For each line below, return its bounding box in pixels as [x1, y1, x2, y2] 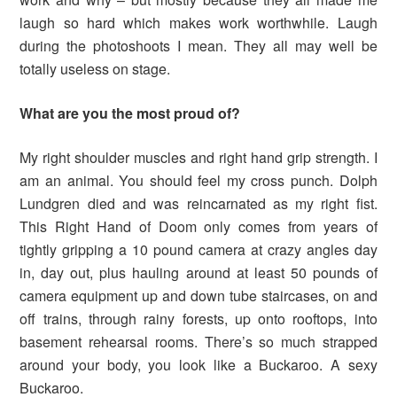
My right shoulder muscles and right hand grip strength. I [19, 146, 378, 167]
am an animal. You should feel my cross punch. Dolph [19, 169, 378, 191]
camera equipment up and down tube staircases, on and [19, 284, 378, 306]
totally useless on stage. [19, 58, 175, 79]
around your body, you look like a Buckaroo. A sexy [19, 354, 378, 375]
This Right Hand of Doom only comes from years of [19, 215, 378, 237]
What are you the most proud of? [19, 102, 241, 123]
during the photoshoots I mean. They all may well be [19, 35, 378, 56]
